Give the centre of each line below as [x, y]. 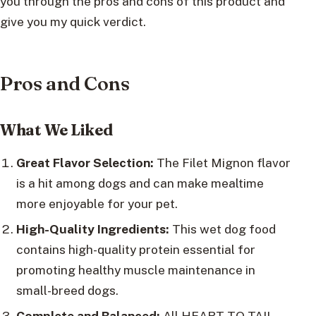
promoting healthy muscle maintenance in [135, 270]
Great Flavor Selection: [85, 163]
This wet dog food [222, 229]
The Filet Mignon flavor [222, 163]
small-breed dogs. [67, 291]
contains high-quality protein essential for [135, 250]
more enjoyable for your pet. [97, 204]
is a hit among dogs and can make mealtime [140, 183]
